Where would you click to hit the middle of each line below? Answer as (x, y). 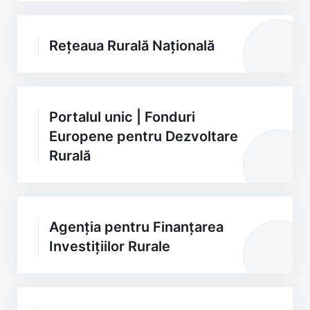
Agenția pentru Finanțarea (136, 227)
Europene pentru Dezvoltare (144, 136)
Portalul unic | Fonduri (122, 117)
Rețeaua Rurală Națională (132, 46)
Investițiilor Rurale (110, 246)
